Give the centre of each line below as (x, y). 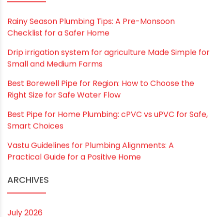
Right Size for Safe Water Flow (64, 199)
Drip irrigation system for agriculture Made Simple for (108, 156)
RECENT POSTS (39, 92)
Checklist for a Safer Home (58, 137)
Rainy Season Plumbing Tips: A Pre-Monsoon (91, 125)
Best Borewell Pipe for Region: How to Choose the (101, 187)
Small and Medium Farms (55, 168)
